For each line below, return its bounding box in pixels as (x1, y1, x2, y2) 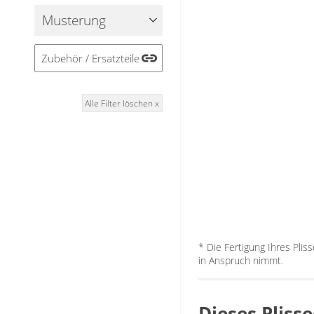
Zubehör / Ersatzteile (41, 51, 139, 66)
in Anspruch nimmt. (198, 253, 283, 267)
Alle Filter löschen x (85, 97, 160, 109)
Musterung (42, 11, 107, 29)
